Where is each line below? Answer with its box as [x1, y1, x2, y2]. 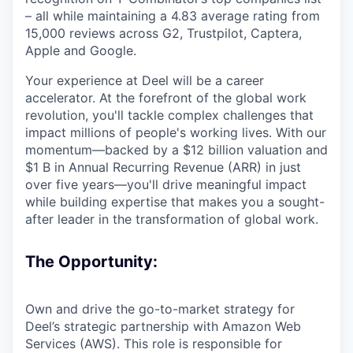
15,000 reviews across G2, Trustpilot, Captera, [25, 25, 302, 42]
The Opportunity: [25, 252, 158, 272]
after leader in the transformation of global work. [25, 211, 318, 228]
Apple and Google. [25, 43, 136, 59]
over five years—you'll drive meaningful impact [25, 176, 307, 193]
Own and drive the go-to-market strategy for [25, 301, 295, 318]
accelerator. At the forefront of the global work [25, 90, 307, 106]
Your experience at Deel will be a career [25, 72, 264, 89]
